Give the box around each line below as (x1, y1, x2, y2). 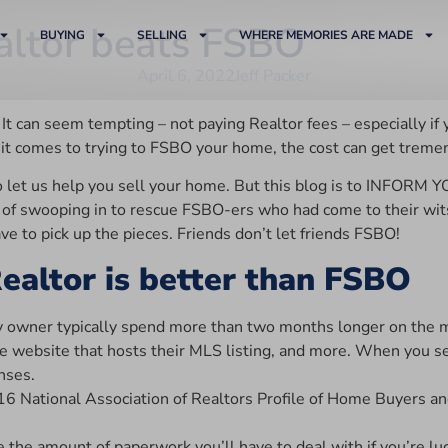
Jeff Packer (235, 65, 311, 87)
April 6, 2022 (137, 65, 235, 87)
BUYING (39, 27, 85, 43)
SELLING (136, 27, 187, 43)
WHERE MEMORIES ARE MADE (238, 27, 413, 43)
